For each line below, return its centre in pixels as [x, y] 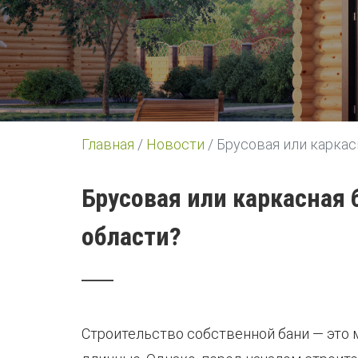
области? [131, 237]
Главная [108, 144]
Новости [175, 144]
